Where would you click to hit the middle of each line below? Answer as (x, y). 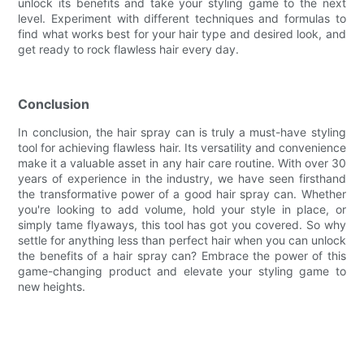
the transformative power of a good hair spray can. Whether (182, 193)
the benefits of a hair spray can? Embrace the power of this (182, 255)
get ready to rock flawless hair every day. (129, 49)
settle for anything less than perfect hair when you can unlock (182, 240)
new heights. (52, 286)
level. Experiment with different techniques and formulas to (182, 18)
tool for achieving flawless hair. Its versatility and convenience (182, 147)
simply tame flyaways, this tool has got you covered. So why (182, 224)
